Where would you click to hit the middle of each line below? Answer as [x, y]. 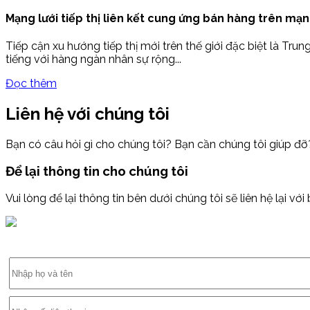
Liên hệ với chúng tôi [88, 113]
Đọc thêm [31, 83]
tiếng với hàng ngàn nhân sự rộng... [93, 59]
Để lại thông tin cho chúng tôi [97, 171]
